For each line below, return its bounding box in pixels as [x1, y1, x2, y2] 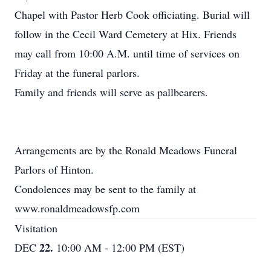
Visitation [15, 221, 57, 235]
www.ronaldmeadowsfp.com [15, 201, 140, 215]
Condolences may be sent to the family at [15, 181, 196, 196]
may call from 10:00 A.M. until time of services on [15, 46, 240, 60]
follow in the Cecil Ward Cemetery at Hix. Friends [15, 27, 237, 41]
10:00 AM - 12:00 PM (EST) [56, 240, 184, 255]
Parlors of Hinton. [15, 162, 94, 177]
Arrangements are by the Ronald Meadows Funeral [15, 143, 237, 157]
